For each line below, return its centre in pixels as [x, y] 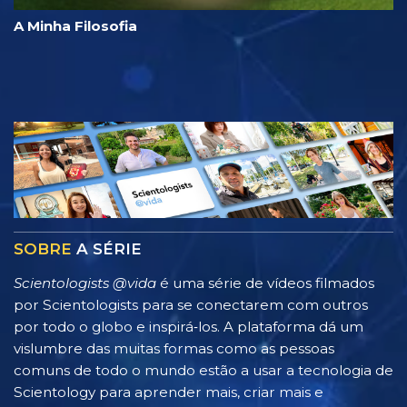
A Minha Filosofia [75, 26]
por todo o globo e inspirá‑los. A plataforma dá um [189, 327]
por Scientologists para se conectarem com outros [191, 305]
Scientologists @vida [85, 283]
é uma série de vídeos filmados [265, 283]
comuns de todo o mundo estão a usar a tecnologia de [203, 371]
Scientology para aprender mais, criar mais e [169, 392]
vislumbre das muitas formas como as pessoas [174, 349]
